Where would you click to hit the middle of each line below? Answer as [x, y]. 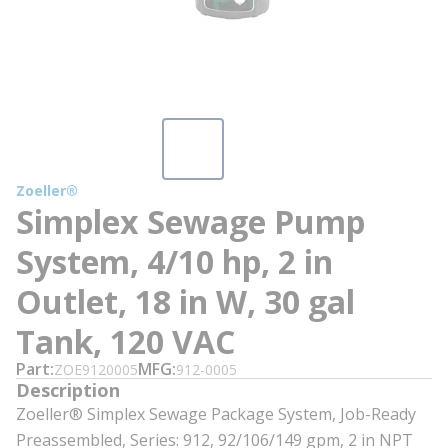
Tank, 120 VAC [125, 341]
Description [68, 390]
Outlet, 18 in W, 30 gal [185, 301]
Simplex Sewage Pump [190, 221]
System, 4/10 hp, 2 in [174, 261]
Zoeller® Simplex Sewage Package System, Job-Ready [216, 414]
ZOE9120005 [96, 369]
